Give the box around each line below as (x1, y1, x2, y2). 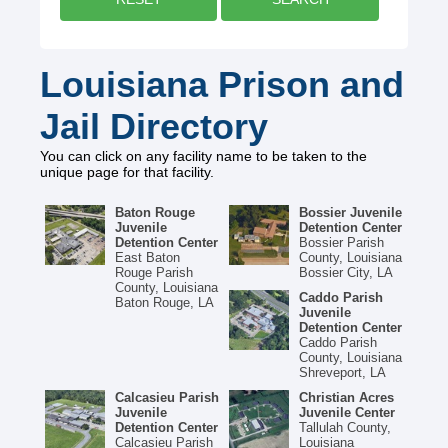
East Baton (115, 250, 180, 265)
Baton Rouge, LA (115, 295, 214, 310)
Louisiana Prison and (40, 64, 404, 105)
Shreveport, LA (299, 365, 386, 380)
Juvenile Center (299, 405, 395, 420)
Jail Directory (40, 106, 268, 147)
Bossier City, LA (299, 265, 393, 280)
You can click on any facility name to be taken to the (40, 148, 367, 164)
